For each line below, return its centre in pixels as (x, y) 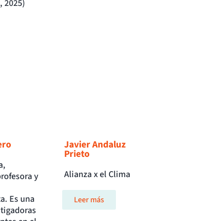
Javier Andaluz (95, 145)
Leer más (89, 200)
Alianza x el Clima (97, 175)
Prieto (77, 154)
